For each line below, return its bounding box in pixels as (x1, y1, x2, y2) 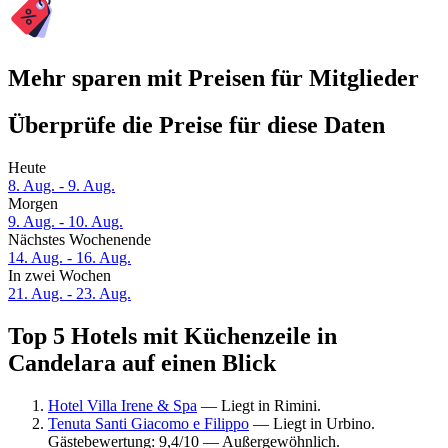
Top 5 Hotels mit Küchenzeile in (8, 323, 337, 350)
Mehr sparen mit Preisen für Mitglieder (8, 65, 419, 92)
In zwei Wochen (8, 267, 111, 285)
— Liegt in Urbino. (249, 414, 375, 432)
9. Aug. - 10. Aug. (8, 213, 123, 231)
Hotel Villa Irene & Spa (48, 396, 197, 414)
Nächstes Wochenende (8, 231, 151, 249)
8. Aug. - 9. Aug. (8, 177, 115, 195)
